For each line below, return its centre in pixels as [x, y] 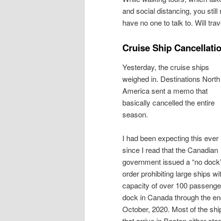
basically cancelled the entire [168, 103]
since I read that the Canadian [170, 150]
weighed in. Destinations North [171, 79]
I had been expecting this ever [170, 138]
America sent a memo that [165, 91]
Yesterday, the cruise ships [166, 67]
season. [135, 114]
